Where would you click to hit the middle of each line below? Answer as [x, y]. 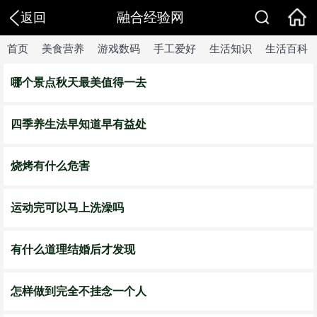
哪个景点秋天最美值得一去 [79, 82]
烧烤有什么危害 [50, 166]
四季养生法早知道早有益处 [79, 124]
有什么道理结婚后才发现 [73, 249]
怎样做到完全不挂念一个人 [79, 291]
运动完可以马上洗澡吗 [67, 208]
